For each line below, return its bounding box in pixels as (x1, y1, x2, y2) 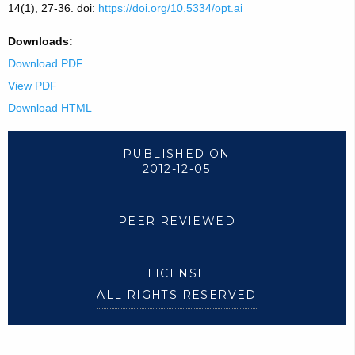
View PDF (7, 79, 57, 93)
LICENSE (147, 265, 207, 281)
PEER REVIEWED (117, 213, 236, 228)
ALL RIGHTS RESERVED (97, 288, 257, 303)
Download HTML (7, 101, 92, 115)
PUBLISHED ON (123, 146, 231, 161)
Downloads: (7, 35, 73, 48)
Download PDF (7, 57, 83, 71)
